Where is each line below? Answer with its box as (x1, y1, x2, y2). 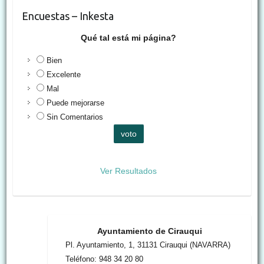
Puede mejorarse (46, 98, 104, 107)
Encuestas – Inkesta (21, 9, 114, 22)
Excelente (46, 70, 81, 79)
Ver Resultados (100, 166, 157, 176)
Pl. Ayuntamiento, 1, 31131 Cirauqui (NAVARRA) (65, 240, 231, 249)
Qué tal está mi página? (81, 32, 177, 42)
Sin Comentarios (46, 112, 103, 121)
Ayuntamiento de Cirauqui (97, 226, 202, 236)
